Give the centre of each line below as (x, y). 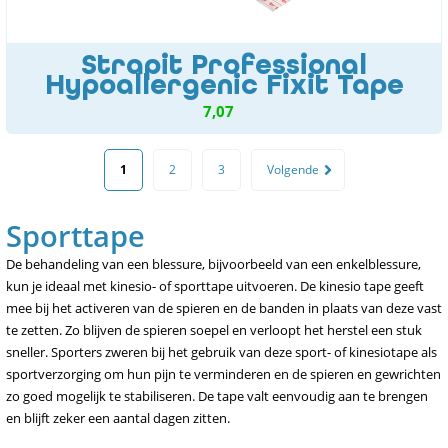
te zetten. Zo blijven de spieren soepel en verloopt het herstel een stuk (214, 330)
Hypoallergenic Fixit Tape (224, 85)
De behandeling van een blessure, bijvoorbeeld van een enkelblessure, (213, 264)
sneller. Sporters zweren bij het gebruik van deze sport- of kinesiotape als (221, 352)
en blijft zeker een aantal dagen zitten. (118, 418)
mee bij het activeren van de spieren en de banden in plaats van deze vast (224, 308)
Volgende (292, 169)
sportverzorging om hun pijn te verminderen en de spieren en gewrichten (223, 374)
